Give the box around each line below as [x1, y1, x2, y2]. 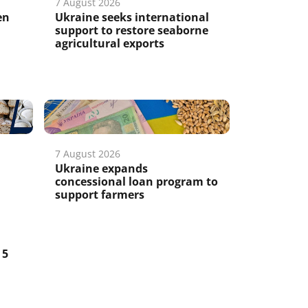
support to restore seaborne [55, 23, 209, 38]
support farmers [55, 187, 145, 202]
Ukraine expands [55, 161, 148, 176]
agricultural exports [55, 36, 165, 51]
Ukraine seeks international [55, 10, 210, 25]
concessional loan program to [55, 174, 219, 189]
